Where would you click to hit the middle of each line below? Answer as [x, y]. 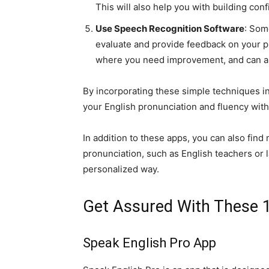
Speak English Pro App [150, 243]
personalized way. [121, 169]
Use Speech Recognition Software [170, 29]
